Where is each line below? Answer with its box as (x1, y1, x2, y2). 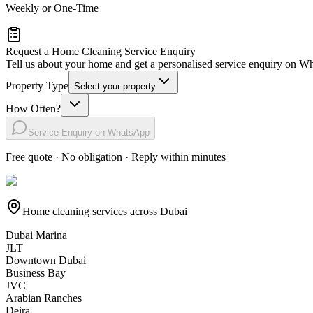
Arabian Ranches (6, 291, 82, 304)
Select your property (74, 80, 156, 92)
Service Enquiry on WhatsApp (28, 126, 150, 138)
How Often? (6, 102, 61, 115)
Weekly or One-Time (6, 1, 99, 14)
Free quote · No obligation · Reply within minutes (6, 150, 226, 163)
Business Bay (6, 266, 66, 279)
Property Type (6, 79, 68, 92)
